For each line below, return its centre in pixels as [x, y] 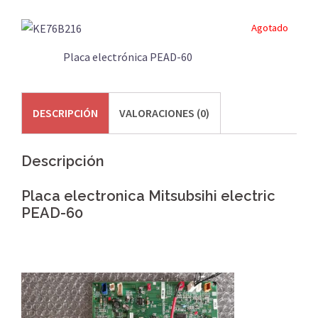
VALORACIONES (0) [164, 113]
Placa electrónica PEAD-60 [128, 56]
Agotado [270, 27]
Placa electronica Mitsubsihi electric [148, 196]
